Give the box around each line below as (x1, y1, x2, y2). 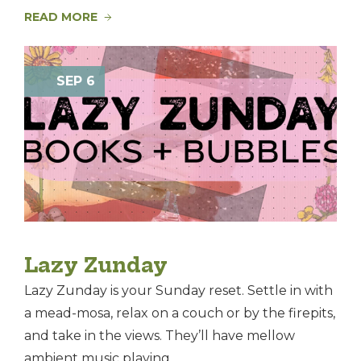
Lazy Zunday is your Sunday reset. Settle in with (24, 283, 333, 299)
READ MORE (24, 10, 98, 24)
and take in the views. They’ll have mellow (24, 328, 295, 344)
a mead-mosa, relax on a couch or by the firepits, (24, 305, 335, 322)
